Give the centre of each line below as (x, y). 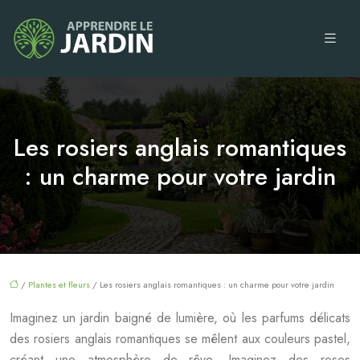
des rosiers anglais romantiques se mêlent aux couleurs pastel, (180, 339)
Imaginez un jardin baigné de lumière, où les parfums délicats (180, 318)
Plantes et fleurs (59, 284)
